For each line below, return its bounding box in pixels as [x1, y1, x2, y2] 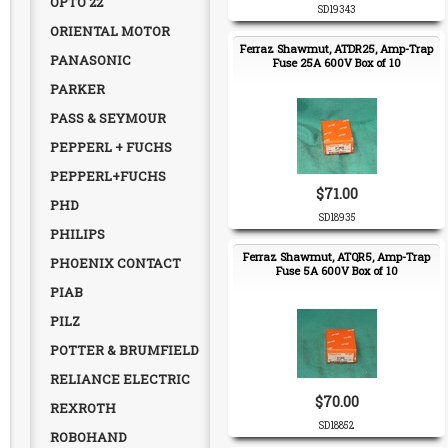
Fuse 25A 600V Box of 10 [272, 55, 401, 70]
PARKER [50, 80, 105, 98]
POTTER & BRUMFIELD [50, 341, 199, 359]
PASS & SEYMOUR [50, 109, 166, 127]
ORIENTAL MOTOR [50, 22, 170, 40]
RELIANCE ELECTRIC [50, 370, 190, 388]
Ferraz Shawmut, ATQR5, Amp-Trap [243, 249, 430, 264]
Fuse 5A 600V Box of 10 [275, 263, 398, 278]
